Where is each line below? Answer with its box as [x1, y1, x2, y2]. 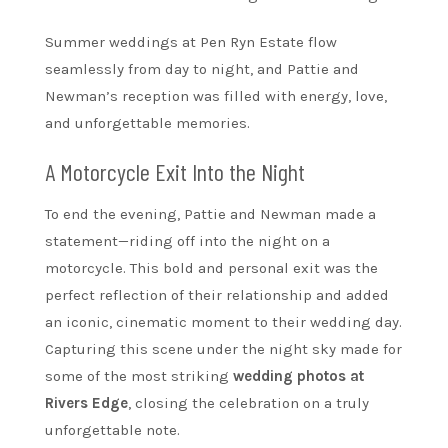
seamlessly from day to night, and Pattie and [45, 60, 359, 79]
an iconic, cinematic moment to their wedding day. [45, 313, 402, 332]
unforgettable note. [45, 421, 180, 440]
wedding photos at [233, 367, 364, 386]
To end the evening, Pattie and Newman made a [45, 205, 376, 224]
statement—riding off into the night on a [45, 232, 330, 251]
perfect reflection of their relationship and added [45, 286, 389, 305]
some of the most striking [45, 367, 233, 386]
